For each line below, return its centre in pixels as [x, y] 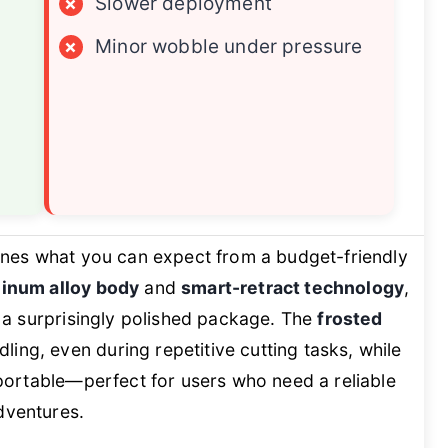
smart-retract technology [293, 288]
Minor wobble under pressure [229, 47]
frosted [350, 319]
